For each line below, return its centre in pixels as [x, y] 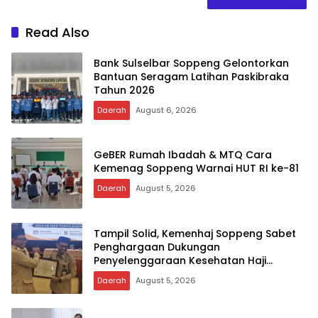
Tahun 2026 [124, 90]
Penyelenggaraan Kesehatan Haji [180, 260]
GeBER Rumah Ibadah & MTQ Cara [183, 155]
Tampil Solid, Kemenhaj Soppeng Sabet [195, 233]
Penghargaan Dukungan [157, 247]
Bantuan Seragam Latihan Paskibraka [191, 76]
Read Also [57, 33]
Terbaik [113, 274]
